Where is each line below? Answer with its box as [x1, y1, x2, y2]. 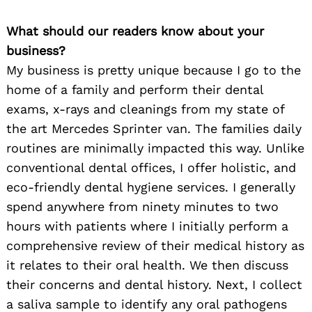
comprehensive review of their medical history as [6, 238, 304, 253]
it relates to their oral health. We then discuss [6, 258, 288, 273]
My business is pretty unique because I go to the [6, 63, 301, 78]
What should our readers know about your [6, 24, 264, 39]
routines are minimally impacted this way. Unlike [6, 141, 304, 156]
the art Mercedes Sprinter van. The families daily [6, 121, 302, 136]
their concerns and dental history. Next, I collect [6, 277, 302, 292]
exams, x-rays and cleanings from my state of [6, 102, 284, 117]
